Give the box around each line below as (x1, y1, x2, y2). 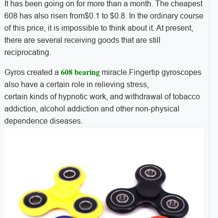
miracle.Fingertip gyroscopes (101, 68, 201, 77)
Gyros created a (4, 68, 59, 77)
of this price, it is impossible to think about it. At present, (4, 24, 193, 33)
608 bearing (58, 66, 102, 78)
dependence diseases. (4, 117, 83, 126)
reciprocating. (4, 48, 51, 57)
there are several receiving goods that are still (4, 36, 161, 45)
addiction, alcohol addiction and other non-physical (4, 105, 180, 113)
